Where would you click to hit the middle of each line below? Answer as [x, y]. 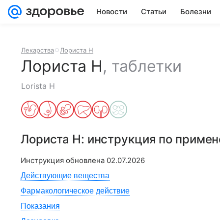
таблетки [147, 66]
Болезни [196, 12]
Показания [40, 206]
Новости [112, 12]
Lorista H [38, 86]
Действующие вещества [65, 176]
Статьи [154, 12]
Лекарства [38, 50]
